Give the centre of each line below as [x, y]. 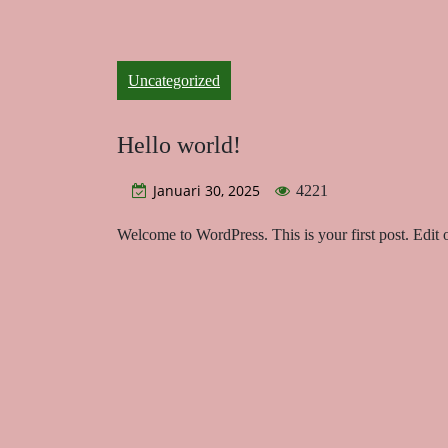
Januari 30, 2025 [206, 190]
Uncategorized [174, 80]
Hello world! [179, 145]
